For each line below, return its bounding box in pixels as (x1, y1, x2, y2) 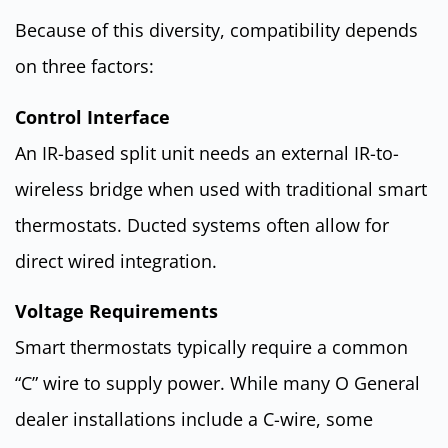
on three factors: (15, 54, 154, 79)
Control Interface (15, 104, 170, 129)
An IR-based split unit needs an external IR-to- (15, 140, 399, 165)
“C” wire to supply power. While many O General (15, 370, 420, 395)
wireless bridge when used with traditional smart (15, 176, 427, 201)
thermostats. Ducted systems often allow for (15, 212, 389, 237)
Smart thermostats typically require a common (15, 334, 408, 359)
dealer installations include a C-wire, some (15, 406, 373, 431)
